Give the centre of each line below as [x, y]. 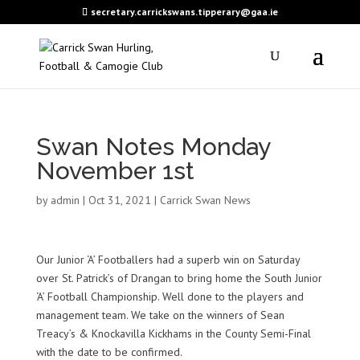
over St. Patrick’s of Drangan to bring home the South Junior [179, 278]
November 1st [115, 171]
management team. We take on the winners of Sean [160, 315]
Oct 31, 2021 [119, 200]
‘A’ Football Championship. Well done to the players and [170, 297]
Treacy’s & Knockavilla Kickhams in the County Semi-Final [173, 333]
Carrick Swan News [205, 200]
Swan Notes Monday [153, 147]
